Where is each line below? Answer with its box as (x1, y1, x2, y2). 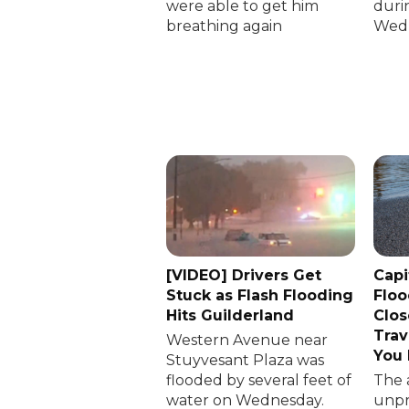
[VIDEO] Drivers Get (166, 266, 321, 284)
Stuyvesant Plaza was (166, 351, 324, 369)
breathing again (166, 17, 282, 36)
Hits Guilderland (166, 306, 294, 324)
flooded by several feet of (166, 371, 351, 389)
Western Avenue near (166, 330, 328, 349)
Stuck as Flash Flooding (166, 286, 353, 304)
